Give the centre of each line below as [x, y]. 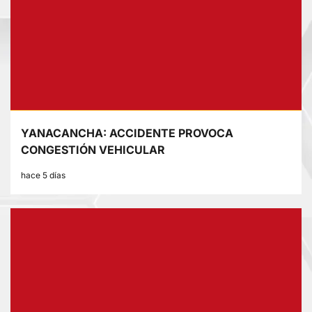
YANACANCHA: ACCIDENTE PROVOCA [127, 133]
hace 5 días [43, 175]
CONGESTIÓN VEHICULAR [93, 150]
